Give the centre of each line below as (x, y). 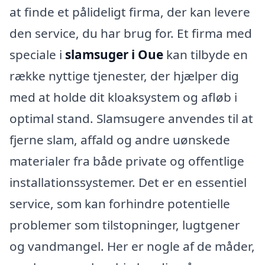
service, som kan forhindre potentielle (120, 203)
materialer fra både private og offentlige (127, 161)
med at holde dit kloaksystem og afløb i (123, 97)
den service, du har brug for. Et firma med (131, 33)
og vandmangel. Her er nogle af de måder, (132, 246)
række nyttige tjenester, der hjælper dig (124, 75)
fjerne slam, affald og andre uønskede (120, 139)
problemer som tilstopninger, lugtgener (125, 224)
